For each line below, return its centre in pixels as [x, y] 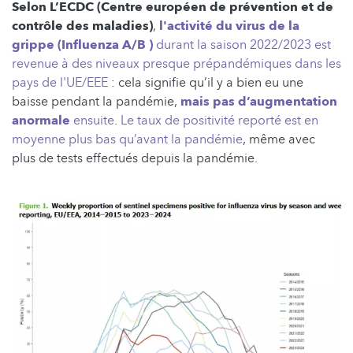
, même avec [279, 140]
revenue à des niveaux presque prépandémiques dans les [176, 64]
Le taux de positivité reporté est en [219, 121]
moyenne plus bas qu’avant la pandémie [127, 140]
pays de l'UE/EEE [61, 83]
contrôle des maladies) [82, 26]
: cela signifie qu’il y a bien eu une [207, 83]
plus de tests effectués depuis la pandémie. [135, 159]
